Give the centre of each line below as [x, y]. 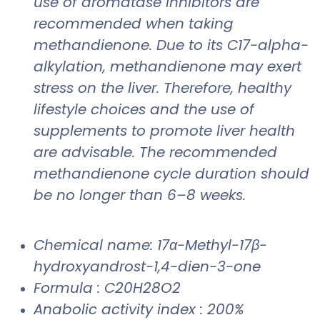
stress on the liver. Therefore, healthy [162, 87]
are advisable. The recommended [155, 152]
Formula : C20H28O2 [107, 287]
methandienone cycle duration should [171, 173]
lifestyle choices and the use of [144, 109]
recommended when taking [134, 23]
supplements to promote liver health [164, 130]
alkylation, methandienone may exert [167, 66]
